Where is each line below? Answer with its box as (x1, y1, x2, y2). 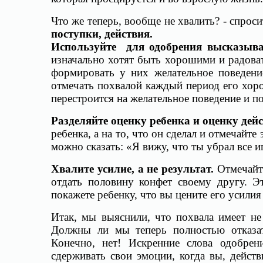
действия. (104, 28, 153, 40)
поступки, (51, 28, 102, 40)
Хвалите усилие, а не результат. (51, 163, 214, 175)
